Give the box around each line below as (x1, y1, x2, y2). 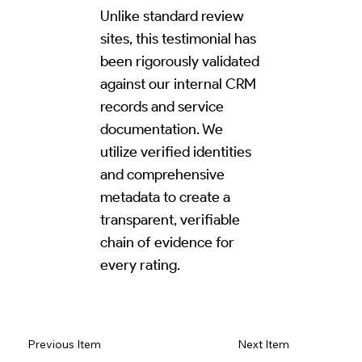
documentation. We (99, 120, 223, 138)
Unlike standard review (99, 6, 244, 25)
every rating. (99, 255, 180, 274)
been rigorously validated (99, 52, 259, 70)
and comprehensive (99, 165, 225, 183)
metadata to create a (99, 187, 230, 206)
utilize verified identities (99, 142, 251, 161)
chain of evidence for (99, 233, 234, 251)
